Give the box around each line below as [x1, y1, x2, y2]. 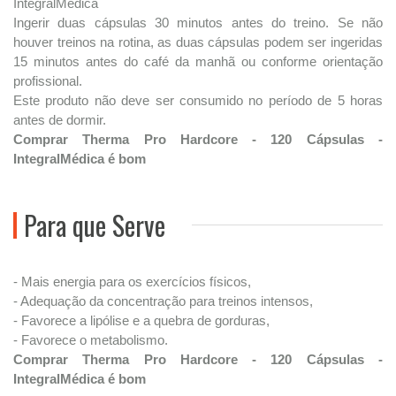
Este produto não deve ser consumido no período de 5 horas [13, 93, 383, 108]
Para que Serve [24, 204, 165, 245]
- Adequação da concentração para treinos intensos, [13, 293, 313, 308]
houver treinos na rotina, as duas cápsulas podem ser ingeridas [13, 34, 383, 49]
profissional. [13, 73, 82, 88]
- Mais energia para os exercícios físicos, [13, 274, 251, 289]
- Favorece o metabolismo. [13, 332, 168, 347]
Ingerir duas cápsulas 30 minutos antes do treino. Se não [13, 15, 383, 30]
